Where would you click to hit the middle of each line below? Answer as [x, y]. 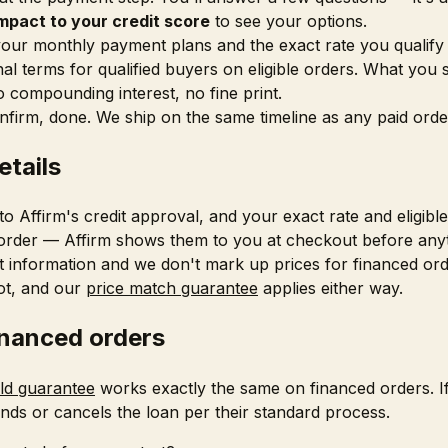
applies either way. [333, 288]
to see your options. [288, 20]
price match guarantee [172, 288]
